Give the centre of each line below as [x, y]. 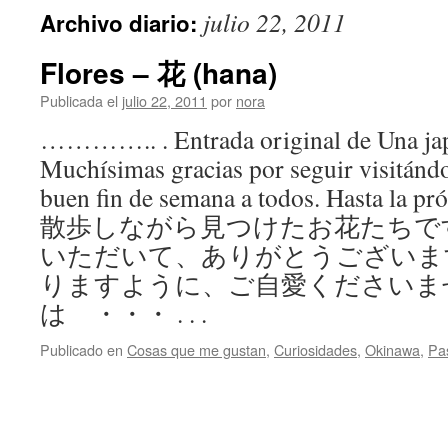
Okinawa [392, 349]
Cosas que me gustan [196, 349]
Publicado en [81, 349]
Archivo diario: [121, 23]
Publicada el [79, 100]
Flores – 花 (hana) [158, 72]
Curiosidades [315, 349]
